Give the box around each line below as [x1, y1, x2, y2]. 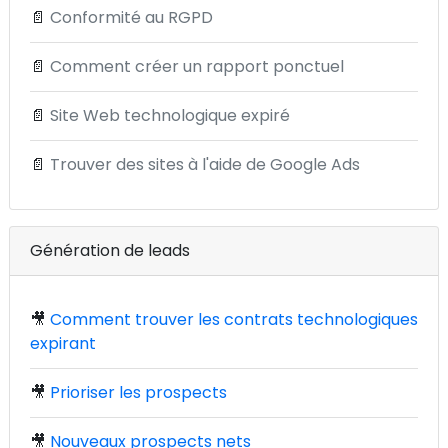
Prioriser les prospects [50, 381, 227, 404]
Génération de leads [30, 239, 190, 262]
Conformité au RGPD [50, 6, 213, 29]
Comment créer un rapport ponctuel [50, 55, 344, 78]
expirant [30, 332, 96, 355]
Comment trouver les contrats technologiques [50, 308, 418, 331]
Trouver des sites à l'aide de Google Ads [50, 153, 360, 176]
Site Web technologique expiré [50, 104, 290, 127]
